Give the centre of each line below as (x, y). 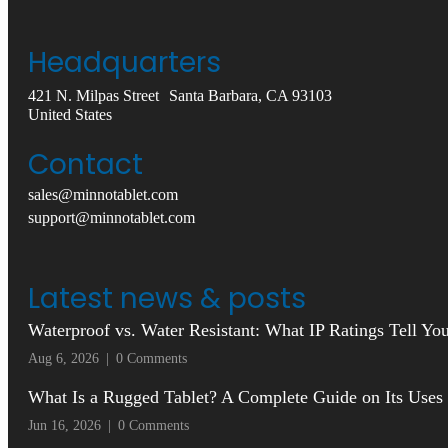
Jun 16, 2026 (66, 426)
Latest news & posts (167, 299)
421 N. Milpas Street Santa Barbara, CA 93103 (180, 96)
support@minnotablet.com (111, 218)
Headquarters (124, 63)
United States (70, 115)
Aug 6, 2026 (65, 359)
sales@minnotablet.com (103, 195)
